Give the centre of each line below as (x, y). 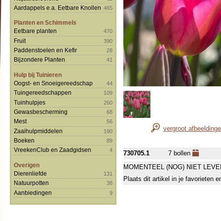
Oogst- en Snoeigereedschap (53, 83)
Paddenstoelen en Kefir (45, 50)
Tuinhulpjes (30, 102)
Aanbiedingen (33, 192)
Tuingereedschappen (43, 93)
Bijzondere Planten (39, 60)
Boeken (24, 140)
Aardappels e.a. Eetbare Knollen (57, 7)
